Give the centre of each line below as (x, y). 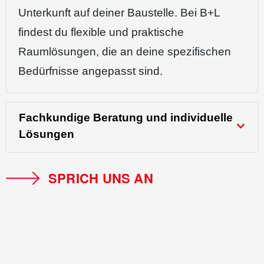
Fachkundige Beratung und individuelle (126, 118)
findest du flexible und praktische (101, 32)
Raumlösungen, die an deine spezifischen (125, 52)
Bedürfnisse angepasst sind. (90, 71)
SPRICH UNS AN (101, 178)
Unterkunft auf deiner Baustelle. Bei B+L (119, 13)
